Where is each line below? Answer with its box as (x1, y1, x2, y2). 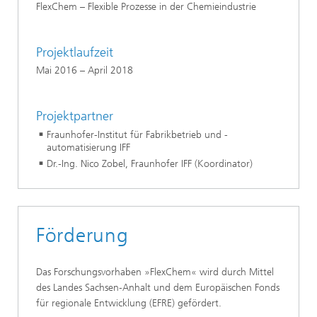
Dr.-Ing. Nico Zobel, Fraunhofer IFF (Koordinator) (47, 157, 253, 170)
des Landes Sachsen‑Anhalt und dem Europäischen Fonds (36, 281, 279, 294)
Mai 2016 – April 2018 (36, 64, 133, 76)
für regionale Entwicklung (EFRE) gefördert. (36, 296, 221, 309)
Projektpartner (36, 108, 113, 124)
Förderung (36, 223, 129, 247)
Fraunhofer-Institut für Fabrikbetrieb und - (47, 128, 228, 141)
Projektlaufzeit (36, 44, 113, 60)
